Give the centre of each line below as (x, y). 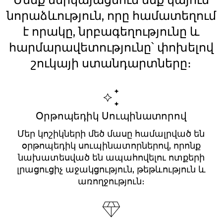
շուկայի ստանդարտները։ (111, 63)
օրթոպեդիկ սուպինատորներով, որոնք (111, 145)
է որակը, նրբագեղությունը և (111, 31)
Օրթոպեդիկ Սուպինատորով (111, 116)
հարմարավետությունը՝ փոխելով (111, 47)
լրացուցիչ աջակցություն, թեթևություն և (111, 169)
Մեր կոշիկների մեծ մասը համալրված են (111, 134)
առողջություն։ (111, 181)
